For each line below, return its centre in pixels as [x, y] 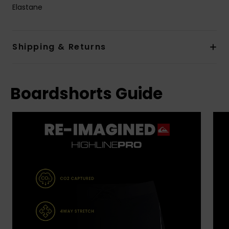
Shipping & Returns [59, 47]
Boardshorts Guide [86, 94]
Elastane [27, 7]
